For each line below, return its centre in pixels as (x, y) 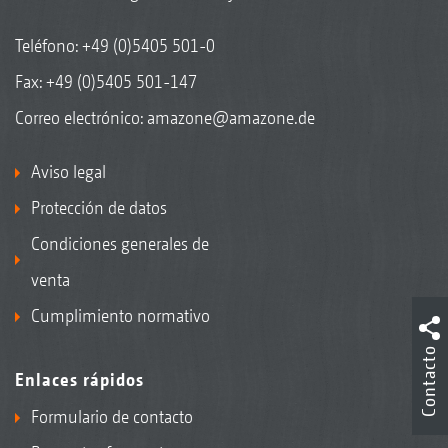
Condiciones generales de (120, 243)
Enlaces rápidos (79, 379)
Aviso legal (68, 171)
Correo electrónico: (81, 117)
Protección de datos (99, 207)
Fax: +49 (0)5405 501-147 (106, 81)
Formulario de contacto (112, 416)
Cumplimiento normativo (120, 315)
